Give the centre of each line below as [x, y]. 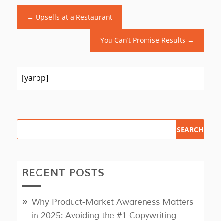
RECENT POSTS [63, 173]
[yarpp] [35, 78]
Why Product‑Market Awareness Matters [112, 202]
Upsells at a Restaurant [74, 17]
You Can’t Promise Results [143, 40]
